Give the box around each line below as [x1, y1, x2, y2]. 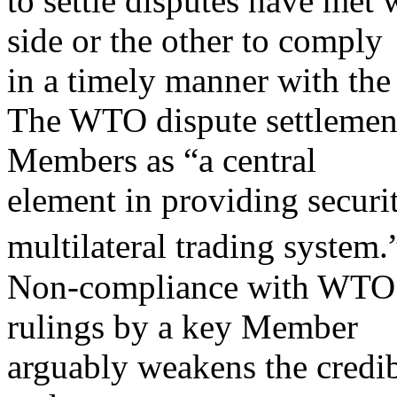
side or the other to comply [7, 21, 383, 60]
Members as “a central [7, 141, 316, 180]
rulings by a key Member [7, 307, 358, 346]
